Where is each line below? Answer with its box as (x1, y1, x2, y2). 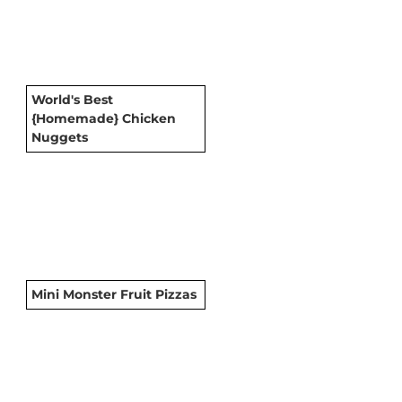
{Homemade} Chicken (31, 109, 176, 127)
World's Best (31, 91, 113, 108)
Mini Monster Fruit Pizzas (31, 285, 197, 302)
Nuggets (31, 128, 88, 145)
